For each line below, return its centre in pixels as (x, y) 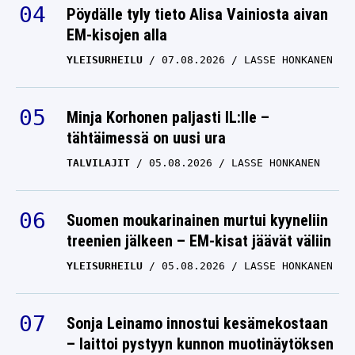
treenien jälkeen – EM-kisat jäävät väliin (199, 241)
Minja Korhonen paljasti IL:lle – (168, 118)
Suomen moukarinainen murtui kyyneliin (197, 221)
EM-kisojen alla (117, 35)
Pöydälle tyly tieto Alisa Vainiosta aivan (197, 15)
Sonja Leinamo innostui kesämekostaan (197, 324)
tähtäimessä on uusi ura (146, 138)
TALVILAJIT (98, 163)
